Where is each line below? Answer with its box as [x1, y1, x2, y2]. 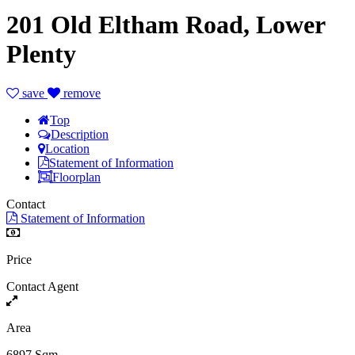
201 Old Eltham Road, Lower [6, 10, 325, 40]
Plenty [6, 40, 76, 69]
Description [51, 127, 109, 141]
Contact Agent [6, 279, 78, 293]
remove [60, 86, 101, 100]
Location [45, 141, 90, 155]
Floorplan [52, 170, 101, 184]
